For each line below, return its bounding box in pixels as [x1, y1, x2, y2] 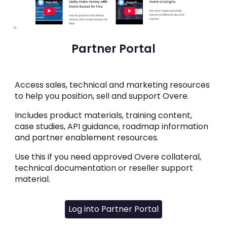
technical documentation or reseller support [15, 162, 194, 174]
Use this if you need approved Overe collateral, [15, 150, 202, 163]
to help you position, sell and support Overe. [15, 90, 190, 102]
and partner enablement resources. [15, 131, 159, 143]
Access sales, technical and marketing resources [15, 79, 210, 91]
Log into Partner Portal [68, 203, 159, 215]
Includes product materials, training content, [15, 109, 193, 121]
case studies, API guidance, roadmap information [15, 120, 209, 132]
